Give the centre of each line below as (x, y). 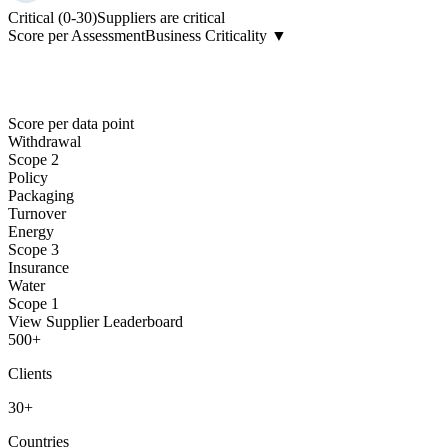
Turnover (37, 213)
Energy (31, 231)
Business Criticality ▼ (216, 35)
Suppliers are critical (161, 17)
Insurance (38, 267)
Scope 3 (33, 249)
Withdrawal (44, 141)
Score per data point (71, 123)
